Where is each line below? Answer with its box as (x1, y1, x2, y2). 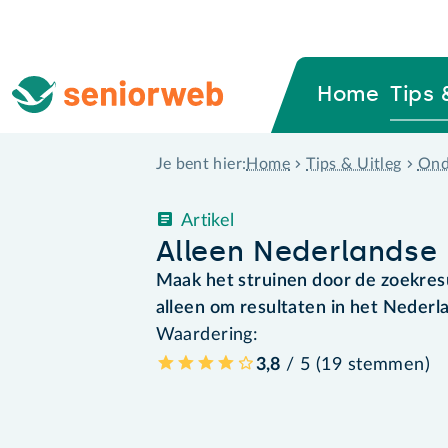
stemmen (347, 355, 425, 374)
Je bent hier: (155, 156, 247, 173)
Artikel (180, 211, 235, 230)
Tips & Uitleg (306, 155, 402, 172)
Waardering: (155, 325, 259, 344)
